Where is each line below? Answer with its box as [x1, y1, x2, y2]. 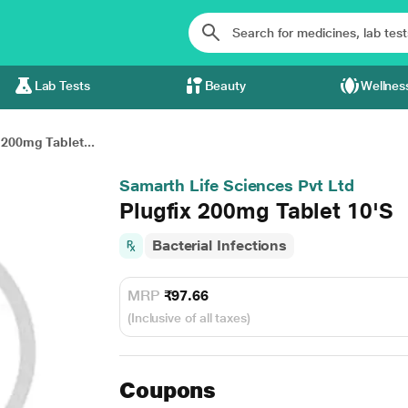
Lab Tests [34, 78, 90, 93]
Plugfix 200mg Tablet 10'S [118, 198, 393, 224]
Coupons [118, 377, 217, 403]
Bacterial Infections [151, 237, 288, 254]
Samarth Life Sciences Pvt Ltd [118, 176, 354, 195]
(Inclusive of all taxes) [127, 311, 250, 325]
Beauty [204, 78, 247, 93]
